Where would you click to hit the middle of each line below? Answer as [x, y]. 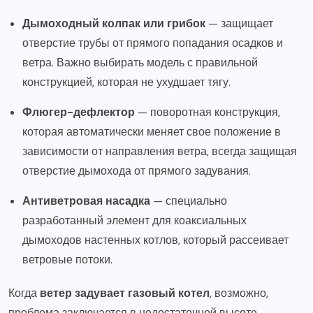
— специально [189, 201]
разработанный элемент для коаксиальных [134, 220]
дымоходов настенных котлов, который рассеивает [155, 240]
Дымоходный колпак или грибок [114, 23]
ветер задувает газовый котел [125, 293]
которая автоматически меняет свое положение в [152, 131]
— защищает [239, 23]
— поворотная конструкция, [208, 112]
